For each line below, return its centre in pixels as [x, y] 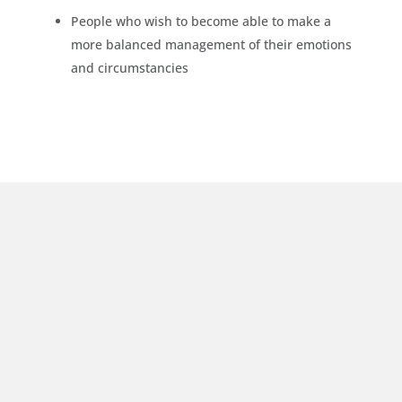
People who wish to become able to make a [201, 21]
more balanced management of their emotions [211, 44]
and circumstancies [129, 67]
